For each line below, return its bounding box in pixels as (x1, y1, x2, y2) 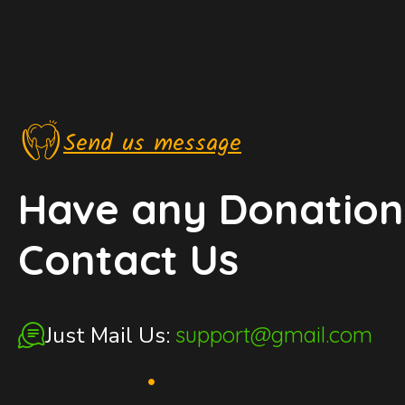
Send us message (63, 124, 241, 163)
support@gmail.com (175, 320, 372, 348)
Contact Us (18, 232, 239, 286)
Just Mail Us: (45, 320, 175, 350)
